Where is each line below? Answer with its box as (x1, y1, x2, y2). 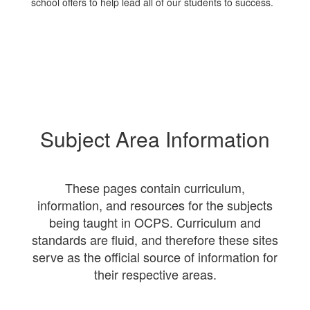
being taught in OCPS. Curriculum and (49, 213, 261, 231)
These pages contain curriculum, (65, 179, 245, 197)
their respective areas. (93, 265, 217, 283)
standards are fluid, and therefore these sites (32, 230, 278, 248)
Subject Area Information (40, 124, 270, 154)
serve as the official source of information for (33, 248, 277, 266)
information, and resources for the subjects (37, 196, 273, 214)
